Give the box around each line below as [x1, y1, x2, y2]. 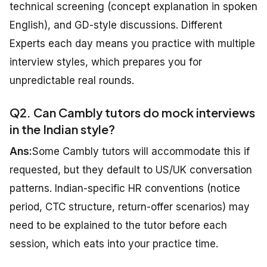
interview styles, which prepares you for [10, 56, 202, 69]
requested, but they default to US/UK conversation [10, 164, 252, 176]
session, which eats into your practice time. [10, 238, 218, 250]
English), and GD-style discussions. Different [10, 19, 222, 32]
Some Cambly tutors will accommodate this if [32, 145, 250, 158]
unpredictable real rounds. [10, 74, 134, 87]
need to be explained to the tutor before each [10, 219, 227, 232]
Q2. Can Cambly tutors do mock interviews [10, 105, 255, 120]
